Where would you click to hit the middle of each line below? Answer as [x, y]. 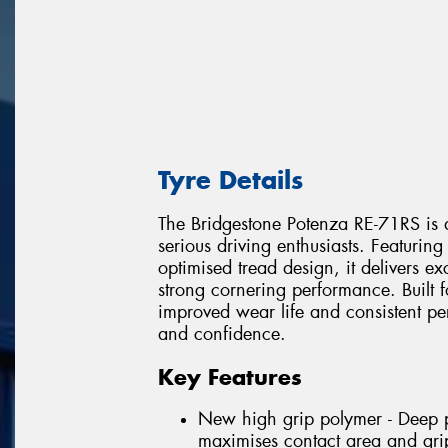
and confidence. [222, 334]
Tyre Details [230, 179]
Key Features [230, 376]
